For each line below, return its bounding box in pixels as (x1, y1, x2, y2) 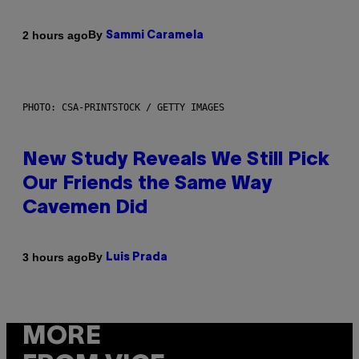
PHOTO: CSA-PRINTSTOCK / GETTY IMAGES (22, 102, 224, 114)
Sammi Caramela (106, 30, 204, 42)
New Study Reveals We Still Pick (22, 151, 329, 170)
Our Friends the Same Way (22, 175, 272, 194)
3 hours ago (22, 250, 88, 264)
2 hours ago (22, 28, 88, 42)
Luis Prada (106, 252, 167, 264)
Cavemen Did (22, 200, 147, 218)
